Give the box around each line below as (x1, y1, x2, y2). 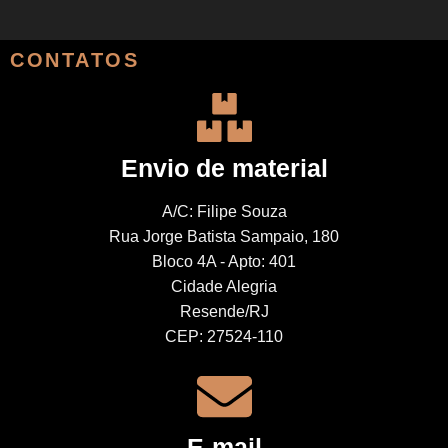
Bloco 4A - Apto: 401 (152, 253, 296, 270)
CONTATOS (10, 49, 139, 71)
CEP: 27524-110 (165, 328, 283, 345)
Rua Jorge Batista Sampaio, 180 (109, 228, 339, 245)
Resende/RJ (179, 303, 269, 320)
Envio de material (120, 154, 328, 182)
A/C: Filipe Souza (161, 203, 287, 220)
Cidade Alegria (171, 278, 277, 295)
